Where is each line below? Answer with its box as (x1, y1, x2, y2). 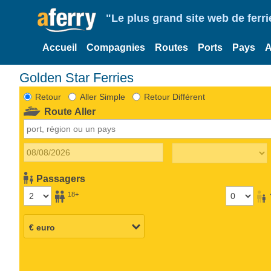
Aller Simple (79, 91, 125, 102)
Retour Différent (143, 91, 205, 102)
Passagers (36, 173, 86, 184)
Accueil (42, 42, 77, 53)
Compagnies (87, 42, 145, 53)
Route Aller (44, 106, 96, 117)
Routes (155, 42, 188, 53)
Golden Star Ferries (19, 70, 134, 85)
